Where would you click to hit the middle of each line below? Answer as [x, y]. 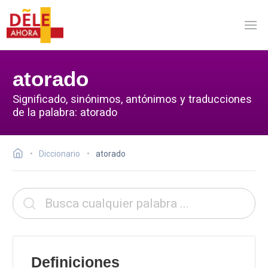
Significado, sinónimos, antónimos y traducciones [132, 99]
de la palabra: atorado [65, 112]
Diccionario [60, 154]
